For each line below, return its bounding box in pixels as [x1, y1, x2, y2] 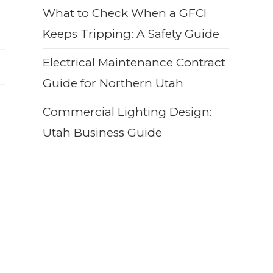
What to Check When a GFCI [43, 5, 207, 20]
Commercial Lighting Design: [43, 104, 212, 119]
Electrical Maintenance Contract [43, 55, 225, 69]
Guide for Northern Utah [43, 76, 183, 90]
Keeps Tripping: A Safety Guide [43, 26, 219, 41]
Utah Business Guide [43, 125, 162, 140]
